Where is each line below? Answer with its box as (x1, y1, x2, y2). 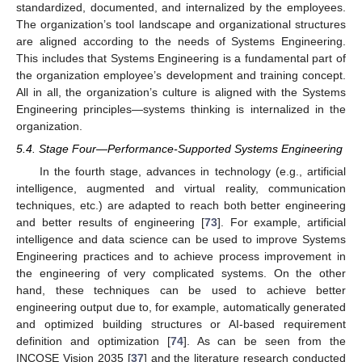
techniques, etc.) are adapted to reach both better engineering (16, 198, 346, 212)
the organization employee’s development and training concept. (16, 68, 346, 82)
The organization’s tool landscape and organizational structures (16, 17, 346, 31)
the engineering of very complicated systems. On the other (16, 266, 346, 280)
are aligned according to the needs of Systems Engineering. (16, 34, 346, 48)
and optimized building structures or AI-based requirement (16, 317, 346, 330)
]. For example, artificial (217, 215, 346, 229)
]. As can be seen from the (183, 334, 347, 347)
